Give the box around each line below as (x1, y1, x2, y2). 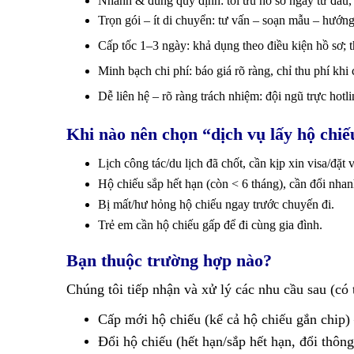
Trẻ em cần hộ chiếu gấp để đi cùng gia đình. (98, 218, 322, 232)
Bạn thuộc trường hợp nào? (66, 250, 272, 270)
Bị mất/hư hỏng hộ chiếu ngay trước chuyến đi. (98, 198, 334, 211)
